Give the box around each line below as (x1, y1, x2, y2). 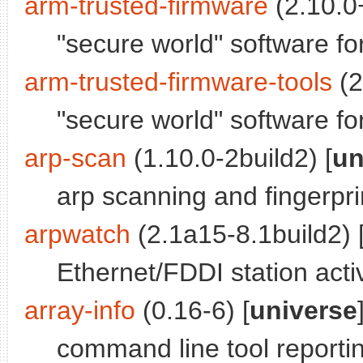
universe (250, 296, 357, 326)
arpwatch (24, 220, 130, 250)
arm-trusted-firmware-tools (24, 67, 332, 97)
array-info (24, 296, 135, 326)
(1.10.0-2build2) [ (126, 143, 332, 173)
